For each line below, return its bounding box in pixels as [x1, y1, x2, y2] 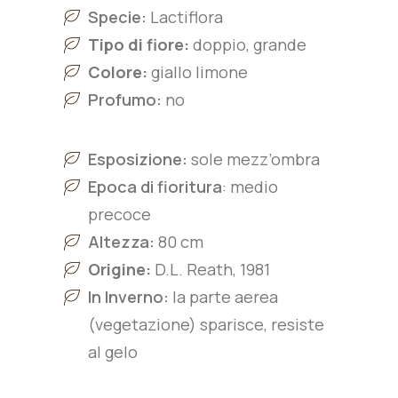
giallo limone [151, 61, 248, 83]
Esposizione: [88, 148, 191, 170]
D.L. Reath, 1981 [155, 259, 270, 280]
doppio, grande [193, 34, 306, 55]
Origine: [88, 259, 151, 280]
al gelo [88, 341, 138, 362]
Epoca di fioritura [88, 176, 222, 197]
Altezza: [88, 231, 155, 252]
